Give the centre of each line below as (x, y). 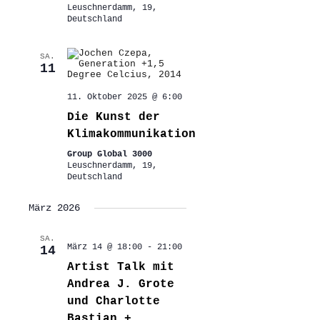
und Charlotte (113, 302)
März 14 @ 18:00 (104, 247)
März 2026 (54, 208)
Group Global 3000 (109, 155)
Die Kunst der (113, 117)
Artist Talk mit (120, 267)
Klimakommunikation (131, 135)
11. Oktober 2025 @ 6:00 (124, 97)
